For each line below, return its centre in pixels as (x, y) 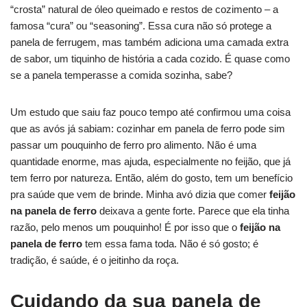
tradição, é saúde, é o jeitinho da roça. (95, 260)
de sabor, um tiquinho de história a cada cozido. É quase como (150, 58)
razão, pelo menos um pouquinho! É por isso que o (125, 227)
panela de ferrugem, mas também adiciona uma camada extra (149, 42)
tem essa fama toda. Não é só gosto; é (170, 243)
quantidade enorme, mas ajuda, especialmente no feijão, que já (150, 161)
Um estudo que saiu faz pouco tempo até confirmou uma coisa (150, 112)
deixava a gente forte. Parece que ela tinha (193, 210)
